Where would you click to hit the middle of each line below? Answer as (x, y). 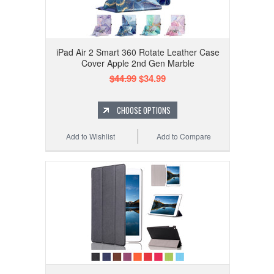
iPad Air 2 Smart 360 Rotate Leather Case (138, 52)
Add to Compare (184, 136)
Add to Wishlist (91, 136)
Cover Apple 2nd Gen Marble (138, 63)
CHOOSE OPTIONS (144, 110)
